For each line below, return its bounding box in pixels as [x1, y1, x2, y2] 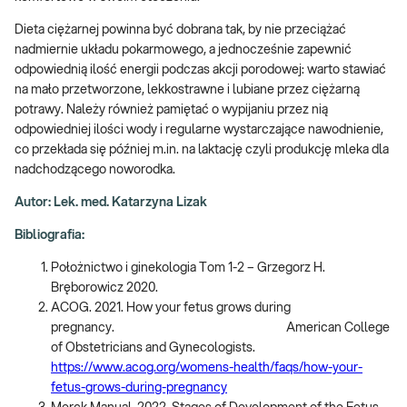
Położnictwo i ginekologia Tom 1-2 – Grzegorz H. [51, 261, 325, 274]
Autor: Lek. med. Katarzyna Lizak [15, 195, 207, 209]
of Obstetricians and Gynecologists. [51, 341, 255, 354]
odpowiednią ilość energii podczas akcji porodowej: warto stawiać [15, 63, 386, 76]
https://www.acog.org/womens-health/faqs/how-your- [51, 361, 362, 374]
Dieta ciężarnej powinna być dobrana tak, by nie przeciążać [15, 23, 346, 36]
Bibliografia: [15, 228, 84, 242]
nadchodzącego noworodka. [15, 163, 175, 176]
